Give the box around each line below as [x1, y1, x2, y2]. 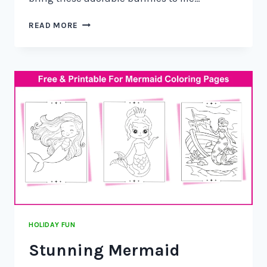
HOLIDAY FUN [29, 221, 76, 229]
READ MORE [29, 21, 79, 30]
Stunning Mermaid [29, 240, 180, 260]
